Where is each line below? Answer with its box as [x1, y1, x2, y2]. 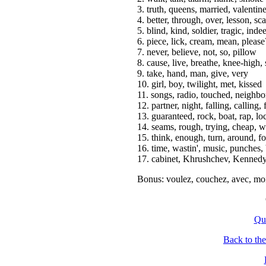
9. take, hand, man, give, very [137, 68, 248, 78]
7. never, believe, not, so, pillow [137, 47, 256, 57]
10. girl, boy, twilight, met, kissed [137, 79, 262, 89]
